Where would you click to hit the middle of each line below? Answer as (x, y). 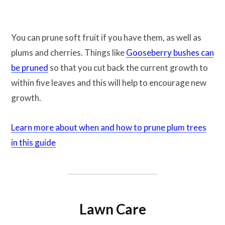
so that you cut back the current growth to (128, 68)
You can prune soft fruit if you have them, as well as (106, 38)
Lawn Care (113, 209)
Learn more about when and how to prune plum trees (109, 127)
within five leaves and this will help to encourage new (109, 83)
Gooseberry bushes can (170, 53)
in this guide (33, 142)
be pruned (30, 68)
